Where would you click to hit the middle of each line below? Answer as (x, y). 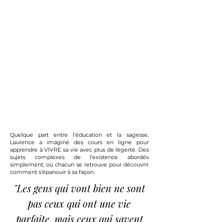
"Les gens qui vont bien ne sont (79, 188)
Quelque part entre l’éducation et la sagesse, (79, 135)
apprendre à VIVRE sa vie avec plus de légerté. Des (79, 150)
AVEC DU (79, 35)
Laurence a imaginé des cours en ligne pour (79, 142)
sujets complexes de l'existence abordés (79, 157)
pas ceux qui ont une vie (79, 203)
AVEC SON (79, 89)
